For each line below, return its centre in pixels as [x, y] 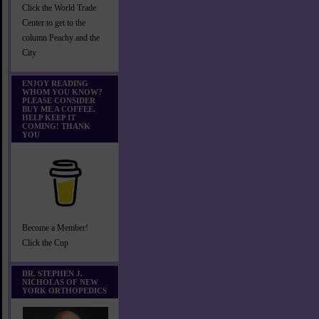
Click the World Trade [59, 8]
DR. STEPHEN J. [52, 273]
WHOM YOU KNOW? [62, 92]
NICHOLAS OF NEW [60, 282]
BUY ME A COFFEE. [59, 109]
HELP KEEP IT [49, 117]
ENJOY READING [55, 83]
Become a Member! [55, 228]
